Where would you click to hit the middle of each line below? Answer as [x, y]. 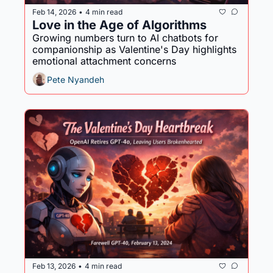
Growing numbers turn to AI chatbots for [125, 38]
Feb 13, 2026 [54, 266]
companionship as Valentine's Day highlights [134, 49]
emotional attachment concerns [104, 61]
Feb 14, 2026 [54, 12]
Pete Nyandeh [76, 79]
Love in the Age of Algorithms [119, 25]
